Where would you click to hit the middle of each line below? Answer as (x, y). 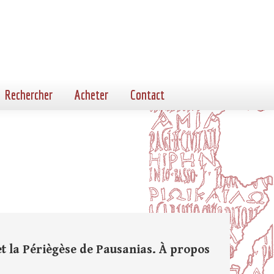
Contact (147, 94)
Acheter (91, 94)
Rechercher (29, 94)
